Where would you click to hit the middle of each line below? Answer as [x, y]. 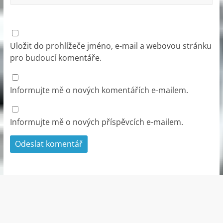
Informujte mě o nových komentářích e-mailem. [99, 90]
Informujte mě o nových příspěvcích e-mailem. [96, 122]
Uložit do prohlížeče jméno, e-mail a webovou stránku [111, 46]
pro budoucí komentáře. [56, 57]
